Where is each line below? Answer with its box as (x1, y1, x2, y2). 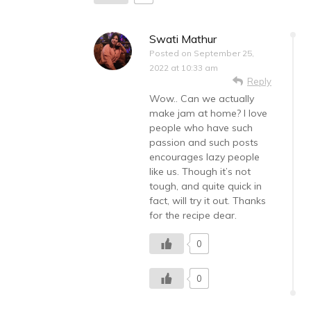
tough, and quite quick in (149, 180, 262, 193)
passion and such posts (149, 136, 258, 149)
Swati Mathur (149, 32, 217, 47)
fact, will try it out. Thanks (149, 194, 266, 208)
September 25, (194, 48, 254, 59)
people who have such (149, 121, 253, 135)
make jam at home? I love (149, 107, 267, 120)
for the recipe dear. (149, 209, 237, 222)
